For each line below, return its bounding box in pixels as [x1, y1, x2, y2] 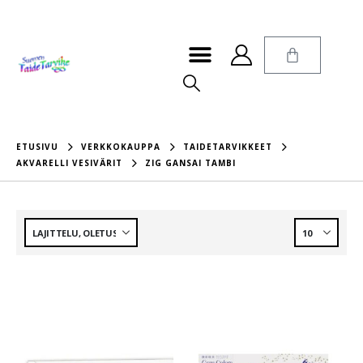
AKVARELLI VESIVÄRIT [16, 157, 122, 169]
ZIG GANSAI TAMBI [145, 157, 236, 169]
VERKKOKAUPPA [81, 141, 160, 153]
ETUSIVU [16, 141, 58, 153]
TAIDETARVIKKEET [183, 141, 272, 153]
